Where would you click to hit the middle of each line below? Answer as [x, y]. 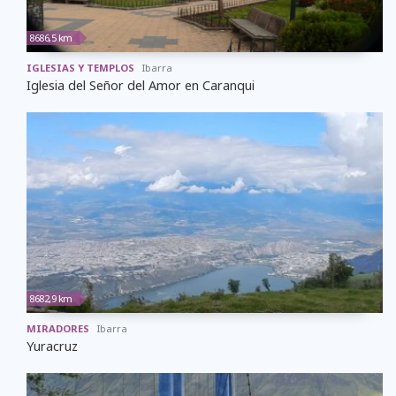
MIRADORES [58, 329]
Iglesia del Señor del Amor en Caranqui [141, 86]
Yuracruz [52, 346]
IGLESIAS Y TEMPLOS [80, 68]
